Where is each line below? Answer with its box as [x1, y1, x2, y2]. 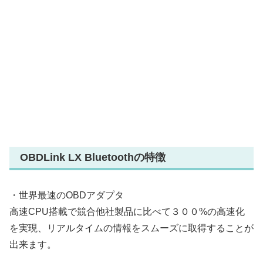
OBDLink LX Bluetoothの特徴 [20, 151, 166, 163]
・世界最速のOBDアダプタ [9, 190, 124, 201]
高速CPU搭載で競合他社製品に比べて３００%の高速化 [9, 207, 245, 217]
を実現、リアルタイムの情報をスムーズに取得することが [9, 223, 254, 234]
